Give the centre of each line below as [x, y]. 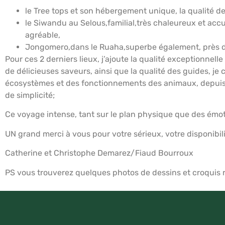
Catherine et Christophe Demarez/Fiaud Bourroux [99, 153]
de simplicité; [30, 95]
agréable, [43, 35]
